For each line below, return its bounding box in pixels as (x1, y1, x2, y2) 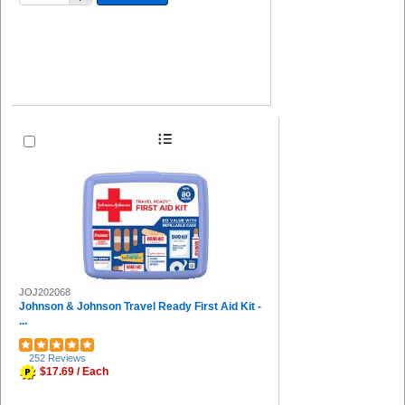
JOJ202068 (19, 286, 71, 297)
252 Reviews (29, 352, 86, 363)
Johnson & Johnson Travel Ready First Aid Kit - (19, 300, 261, 312)
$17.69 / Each (40, 364, 108, 378)
